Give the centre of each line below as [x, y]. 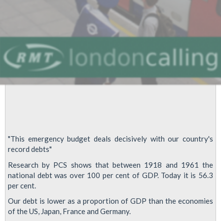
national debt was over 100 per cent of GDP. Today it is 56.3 [110, 175]
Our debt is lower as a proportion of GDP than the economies [110, 201]
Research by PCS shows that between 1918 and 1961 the [110, 165]
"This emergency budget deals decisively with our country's [110, 139]
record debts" [30, 149]
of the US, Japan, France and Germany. [69, 211]
